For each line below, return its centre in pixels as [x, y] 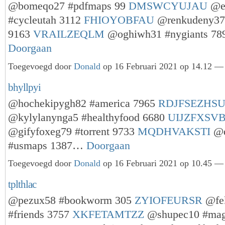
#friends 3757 [40, 215]
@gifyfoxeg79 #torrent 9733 [73, 131]
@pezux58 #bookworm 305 [71, 201]
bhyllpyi [24, 87]
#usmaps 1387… [47, 145]
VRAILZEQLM [69, 34]
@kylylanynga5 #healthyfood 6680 [88, 117]
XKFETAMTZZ [108, 215]
